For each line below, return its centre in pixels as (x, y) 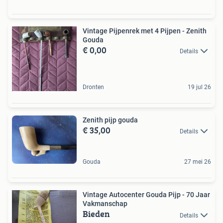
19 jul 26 (199, 87)
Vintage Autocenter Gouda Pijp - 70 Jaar (146, 195)
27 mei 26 (198, 162)
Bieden (96, 214)
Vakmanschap (105, 204)
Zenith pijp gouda (110, 120)
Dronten (93, 87)
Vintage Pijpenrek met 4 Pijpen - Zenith (145, 31)
